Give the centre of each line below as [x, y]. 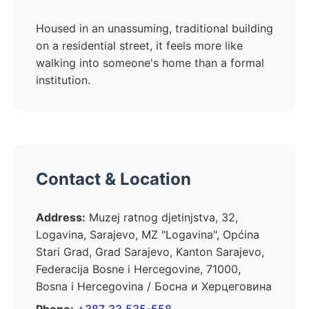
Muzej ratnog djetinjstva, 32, [162, 217]
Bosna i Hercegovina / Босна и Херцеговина [154, 286]
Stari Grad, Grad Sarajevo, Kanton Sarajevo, [150, 252]
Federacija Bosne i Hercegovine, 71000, [138, 269]
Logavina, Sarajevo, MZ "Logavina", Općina [148, 235]
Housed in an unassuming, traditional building [154, 28]
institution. [63, 80]
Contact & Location [113, 179]
